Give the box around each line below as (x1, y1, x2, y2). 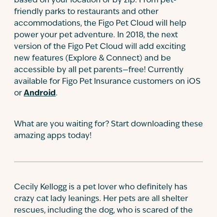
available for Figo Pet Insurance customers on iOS (14, 78, 201, 86)
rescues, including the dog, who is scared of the (14, 207, 193, 215)
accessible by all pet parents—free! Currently (14, 66, 184, 74)
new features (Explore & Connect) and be (14, 55, 171, 62)
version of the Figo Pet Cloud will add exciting (14, 43, 186, 51)
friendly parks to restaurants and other (14, 8, 158, 16)
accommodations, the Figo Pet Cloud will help (14, 20, 186, 28)
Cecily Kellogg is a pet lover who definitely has (14, 184, 187, 191)
